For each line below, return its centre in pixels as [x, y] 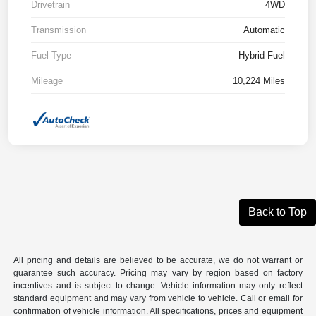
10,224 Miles [259, 81]
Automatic [264, 30]
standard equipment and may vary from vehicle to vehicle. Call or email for [158, 299]
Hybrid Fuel [262, 56]
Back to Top [278, 212]
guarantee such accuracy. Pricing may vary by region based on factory [158, 273]
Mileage [47, 81]
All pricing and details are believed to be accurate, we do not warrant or [158, 261]
